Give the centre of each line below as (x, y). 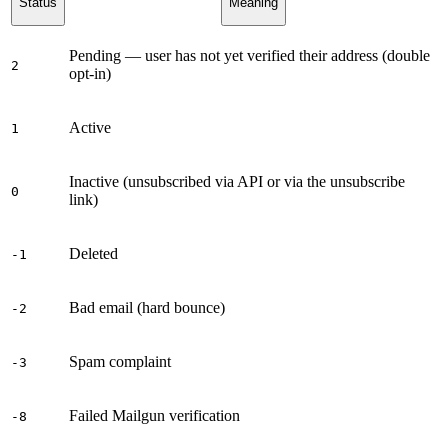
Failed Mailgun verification (154, 415)
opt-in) (90, 73)
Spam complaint (120, 361)
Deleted (93, 253)
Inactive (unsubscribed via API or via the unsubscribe (237, 181)
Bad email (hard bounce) (147, 307)
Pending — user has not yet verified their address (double (249, 55)
